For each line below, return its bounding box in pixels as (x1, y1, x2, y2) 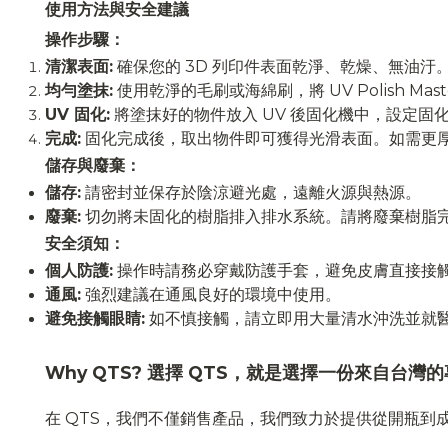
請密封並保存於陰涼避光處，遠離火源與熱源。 (81, 182, 421, 202)
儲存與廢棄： (45, 155, 141, 175)
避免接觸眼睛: (45, 308, 145, 328)
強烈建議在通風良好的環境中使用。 (81, 284, 341, 304)
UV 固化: (45, 104, 110, 124)
